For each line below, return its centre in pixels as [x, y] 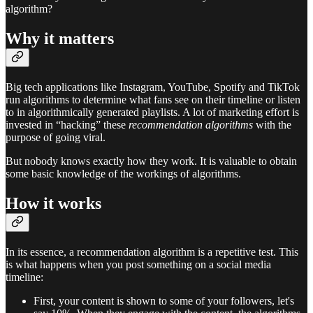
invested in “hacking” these [67, 125]
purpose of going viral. [56, 138]
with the [274, 125]
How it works [53, 204]
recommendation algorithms [192, 125]
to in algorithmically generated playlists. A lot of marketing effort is [152, 112]
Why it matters [60, 39]
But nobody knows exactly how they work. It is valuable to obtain [151, 161]
